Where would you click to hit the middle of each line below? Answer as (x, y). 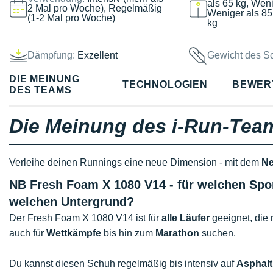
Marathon (177, 233)
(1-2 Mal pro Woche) (71, 18)
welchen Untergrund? (72, 202)
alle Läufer (186, 218)
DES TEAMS (41, 90)
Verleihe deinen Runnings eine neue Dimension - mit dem (135, 162)
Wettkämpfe (74, 233)
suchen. (218, 233)
